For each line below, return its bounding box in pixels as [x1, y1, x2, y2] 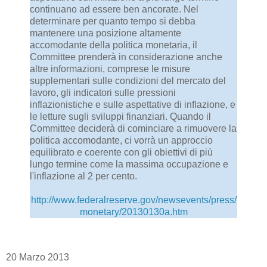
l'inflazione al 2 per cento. [30, 170, 137, 181]
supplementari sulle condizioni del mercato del [30, 75, 226, 86]
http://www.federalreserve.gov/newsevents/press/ [30, 194, 237, 205]
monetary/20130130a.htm [79, 206, 188, 217]
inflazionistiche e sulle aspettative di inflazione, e [30, 99, 235, 110]
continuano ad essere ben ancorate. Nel [30, 4, 198, 14]
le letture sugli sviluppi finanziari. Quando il [30, 111, 211, 122]
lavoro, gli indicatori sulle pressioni [30, 87, 176, 98]
